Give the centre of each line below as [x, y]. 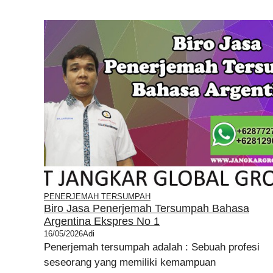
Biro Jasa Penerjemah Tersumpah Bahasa [147, 208]
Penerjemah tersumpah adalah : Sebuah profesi [152, 247]
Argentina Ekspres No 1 [102, 221]
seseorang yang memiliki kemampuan [130, 262]
